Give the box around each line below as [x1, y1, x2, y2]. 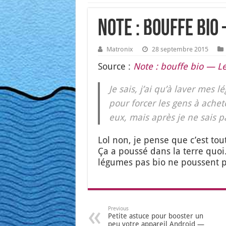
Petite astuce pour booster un [107, 212, 203, 220]
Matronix [106, 45, 133, 53]
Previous [107, 205, 129, 212]
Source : [97, 61, 133, 72]
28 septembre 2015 [151, 45, 208, 53]
